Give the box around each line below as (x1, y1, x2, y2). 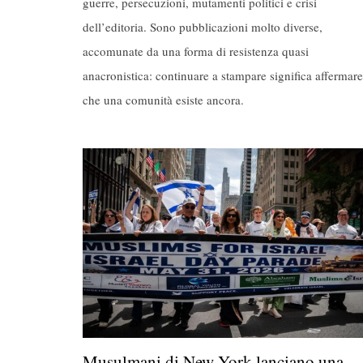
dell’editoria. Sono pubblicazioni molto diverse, (83, 19, 322, 36)
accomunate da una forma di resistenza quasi (83, 43, 309, 60)
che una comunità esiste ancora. (83, 92, 244, 109)
